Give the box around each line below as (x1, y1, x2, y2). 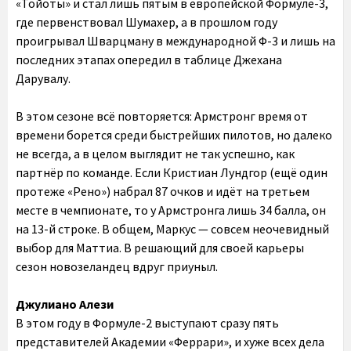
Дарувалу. (16, 71, 71, 87)
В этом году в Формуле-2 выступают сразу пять (16, 315, 279, 331)
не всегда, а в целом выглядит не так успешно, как (16, 146, 295, 162)
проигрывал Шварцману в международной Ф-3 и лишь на (16, 33, 335, 49)
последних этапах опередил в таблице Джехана (16, 52, 282, 68)
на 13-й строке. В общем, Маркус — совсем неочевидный (16, 221, 329, 237)
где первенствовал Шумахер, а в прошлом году (16, 14, 277, 31)
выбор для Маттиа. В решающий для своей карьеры (16, 240, 304, 256)
